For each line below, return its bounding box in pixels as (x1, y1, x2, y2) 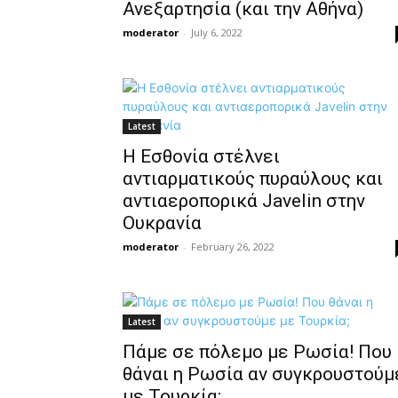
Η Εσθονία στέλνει (123, 146, 280, 167)
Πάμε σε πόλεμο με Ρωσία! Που (123, 341, 392, 362)
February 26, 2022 (191, 240, 275, 253)
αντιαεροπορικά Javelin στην (123, 190, 365, 211)
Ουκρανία (123, 212, 202, 234)
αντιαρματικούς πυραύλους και (123, 168, 383, 189)
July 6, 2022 (191, 26, 243, 39)
